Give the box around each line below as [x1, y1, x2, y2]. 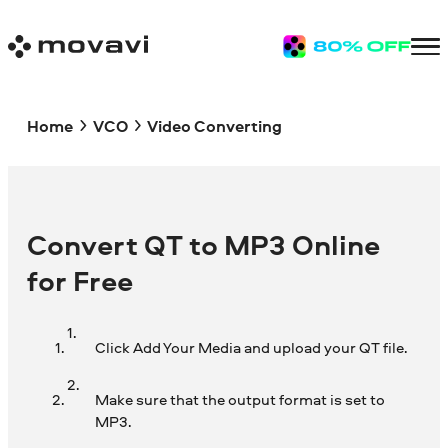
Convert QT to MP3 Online [27, 226, 381, 265]
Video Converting [146, 114, 282, 137]
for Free [27, 262, 134, 301]
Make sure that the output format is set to [94, 389, 385, 411]
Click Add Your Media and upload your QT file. [94, 337, 407, 359]
